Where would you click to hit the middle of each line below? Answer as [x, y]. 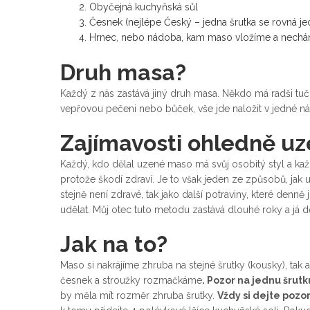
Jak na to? [114, 244]
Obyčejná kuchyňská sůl [144, 7]
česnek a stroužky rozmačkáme [131, 281]
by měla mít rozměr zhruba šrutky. [139, 296]
